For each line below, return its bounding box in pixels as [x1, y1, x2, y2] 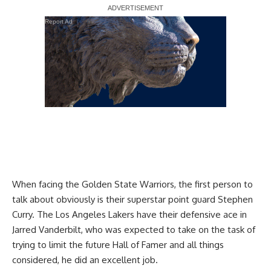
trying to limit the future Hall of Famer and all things [12, 238, 224, 250]
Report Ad [45, 18, 73, 25]
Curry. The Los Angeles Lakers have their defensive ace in [12, 208, 247, 220]
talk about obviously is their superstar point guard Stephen [12, 193, 253, 205]
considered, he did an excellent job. [12, 253, 158, 266]
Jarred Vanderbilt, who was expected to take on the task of [12, 223, 255, 235]
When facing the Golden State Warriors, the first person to [12, 178, 253, 190]
